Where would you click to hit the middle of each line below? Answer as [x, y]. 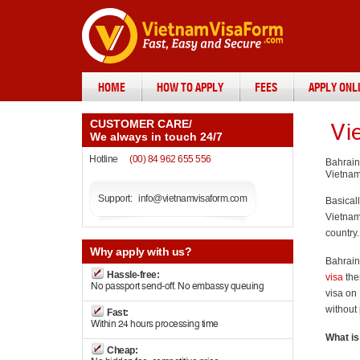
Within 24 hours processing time [155, 324]
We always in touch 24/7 [156, 137]
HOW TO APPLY [190, 88]
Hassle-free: [133, 275]
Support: [115, 198]
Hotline [104, 159]
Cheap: [122, 350]
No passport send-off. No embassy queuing [177, 286]
